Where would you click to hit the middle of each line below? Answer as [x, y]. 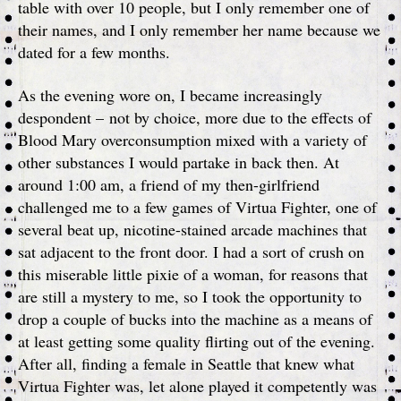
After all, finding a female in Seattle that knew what [186, 363]
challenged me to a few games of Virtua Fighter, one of [197, 206]
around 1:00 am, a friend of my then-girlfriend [169, 184]
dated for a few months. [94, 52]
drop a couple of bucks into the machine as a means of [195, 318]
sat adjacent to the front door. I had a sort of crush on [191, 251]
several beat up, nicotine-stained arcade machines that [192, 229]
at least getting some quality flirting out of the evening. [196, 341]
